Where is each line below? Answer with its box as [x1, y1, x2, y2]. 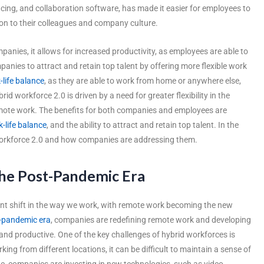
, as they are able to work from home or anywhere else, [44, 75, 241, 85]
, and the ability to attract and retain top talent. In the [47, 120, 239, 130]
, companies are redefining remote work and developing [51, 214, 251, 225]
